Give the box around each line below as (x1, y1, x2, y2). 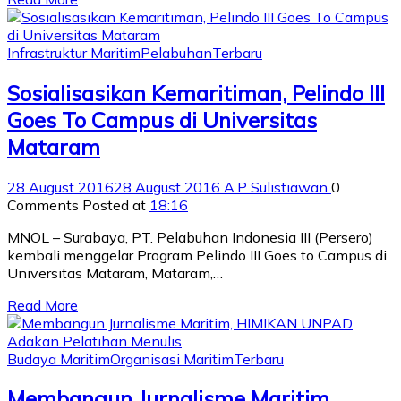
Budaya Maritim (7, 349, 110, 368)
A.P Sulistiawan (224, 177, 331, 196)
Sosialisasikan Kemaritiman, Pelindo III (7, 79, 385, 107)
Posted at (82, 195, 149, 214)
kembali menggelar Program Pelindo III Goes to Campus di (7, 245, 387, 264)
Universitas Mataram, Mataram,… (7, 263, 223, 282)
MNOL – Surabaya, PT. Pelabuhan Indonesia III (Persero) (7, 227, 373, 246)
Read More (7, 295, 78, 314)
